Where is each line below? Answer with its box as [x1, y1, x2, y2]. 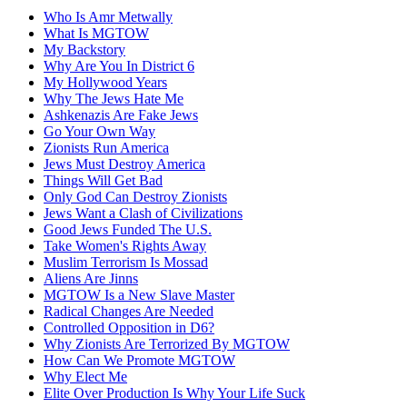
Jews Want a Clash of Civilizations [44, 204, 243, 221]
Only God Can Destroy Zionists [44, 188, 227, 204]
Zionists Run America [44, 139, 169, 155]
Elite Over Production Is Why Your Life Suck [44, 384, 305, 401]
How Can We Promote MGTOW [44, 352, 235, 368]
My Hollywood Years [44, 74, 167, 90]
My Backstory [44, 41, 125, 57]
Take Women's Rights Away [44, 237, 206, 253]
